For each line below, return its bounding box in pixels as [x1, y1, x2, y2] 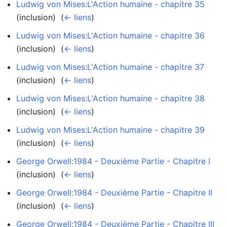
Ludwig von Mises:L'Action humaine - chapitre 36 [16, 30, 205, 41]
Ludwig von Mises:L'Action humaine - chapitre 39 [16, 124, 205, 135]
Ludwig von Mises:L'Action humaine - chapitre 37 [16, 61, 204, 72]
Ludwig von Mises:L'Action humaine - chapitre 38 [16, 93, 205, 103]
